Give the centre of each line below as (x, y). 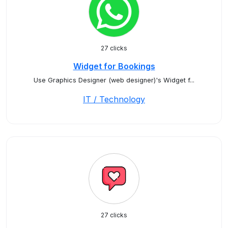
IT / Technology (114, 99)
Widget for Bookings (114, 66)
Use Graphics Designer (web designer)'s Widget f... (114, 80)
